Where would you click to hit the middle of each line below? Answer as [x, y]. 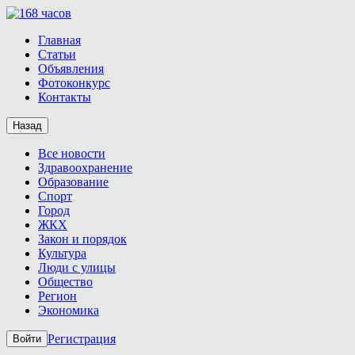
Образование [73, 182]
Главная [59, 40]
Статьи [57, 54]
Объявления [71, 69]
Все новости [72, 153]
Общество [65, 282]
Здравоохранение [85, 168]
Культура [62, 253]
